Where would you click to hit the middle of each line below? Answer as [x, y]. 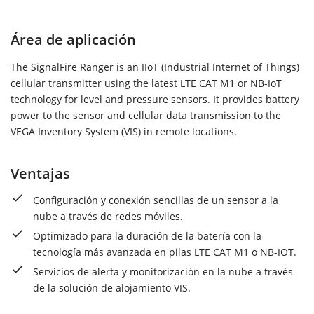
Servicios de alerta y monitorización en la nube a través [163, 271]
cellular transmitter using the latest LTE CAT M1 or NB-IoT [146, 83]
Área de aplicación [73, 40]
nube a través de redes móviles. [108, 216]
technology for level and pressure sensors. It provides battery [155, 99]
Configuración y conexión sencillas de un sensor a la [156, 200]
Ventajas [40, 173]
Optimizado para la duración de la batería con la [147, 235]
